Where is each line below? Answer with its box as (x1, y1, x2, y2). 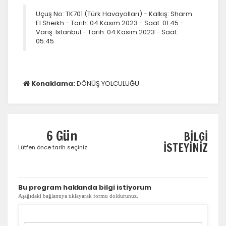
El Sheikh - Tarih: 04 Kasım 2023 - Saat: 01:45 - (36, 18, 184, 28)
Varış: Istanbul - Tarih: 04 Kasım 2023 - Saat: (36, 27, 178, 37)
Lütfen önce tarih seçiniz (18, 143, 87, 151)
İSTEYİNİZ (163, 139, 208, 155)
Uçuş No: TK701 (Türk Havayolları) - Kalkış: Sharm (36, 9, 192, 19)
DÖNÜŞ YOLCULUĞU (77, 78, 139, 88)
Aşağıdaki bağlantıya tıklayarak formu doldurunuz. (18, 192, 138, 199)
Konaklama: (30, 78, 77, 88)
